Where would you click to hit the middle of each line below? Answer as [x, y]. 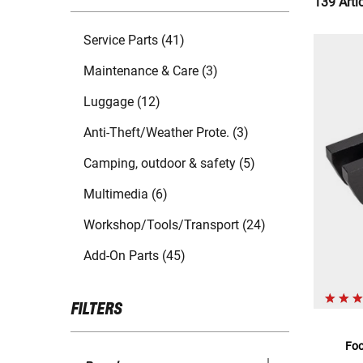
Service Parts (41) [134, 41]
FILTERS [96, 310]
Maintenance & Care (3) [151, 71]
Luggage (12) [122, 102]
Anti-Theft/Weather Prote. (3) [166, 133]
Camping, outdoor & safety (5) [169, 164]
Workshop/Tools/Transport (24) [175, 225]
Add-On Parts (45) [135, 256]
